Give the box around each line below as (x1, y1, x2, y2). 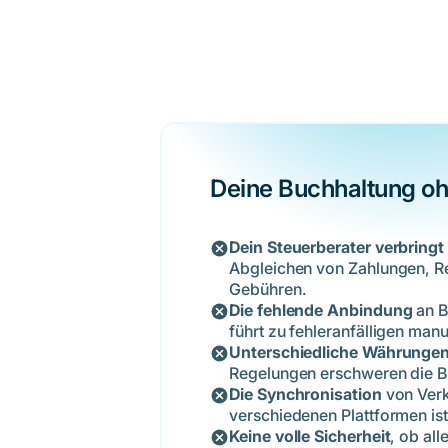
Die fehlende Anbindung (229, 300, 413, 321)
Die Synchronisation (229, 384, 386, 405)
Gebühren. (229, 279, 307, 300)
